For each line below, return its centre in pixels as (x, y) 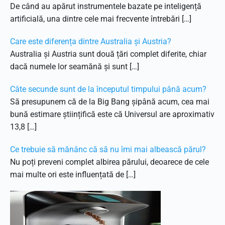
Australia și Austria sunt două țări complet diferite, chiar (108, 54)
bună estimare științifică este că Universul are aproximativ (112, 114)
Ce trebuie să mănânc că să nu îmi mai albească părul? (108, 149)
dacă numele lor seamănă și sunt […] (75, 67)
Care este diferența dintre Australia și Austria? (91, 41)
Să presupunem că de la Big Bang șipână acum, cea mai (110, 102)
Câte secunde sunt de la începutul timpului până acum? (108, 89)
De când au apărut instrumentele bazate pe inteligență (106, 6)
